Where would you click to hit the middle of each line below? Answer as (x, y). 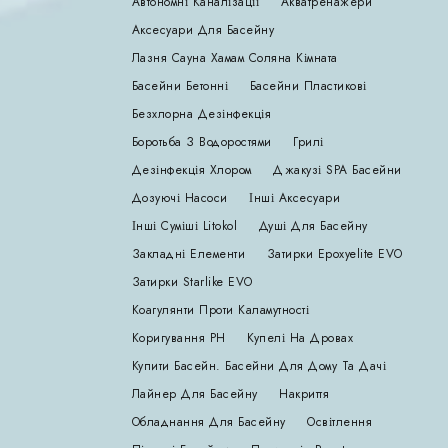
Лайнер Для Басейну (194, 394)
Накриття (304, 394)
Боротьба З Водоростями (201, 142)
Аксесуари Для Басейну (203, 30)
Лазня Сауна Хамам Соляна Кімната (234, 58)
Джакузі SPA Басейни (337, 170)
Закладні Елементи (188, 254)
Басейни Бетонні (180, 86)
